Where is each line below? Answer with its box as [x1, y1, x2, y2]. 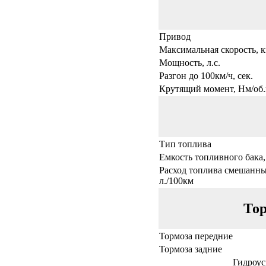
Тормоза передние [159, 230, 233, 241]
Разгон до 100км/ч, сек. [159, 70, 253, 81]
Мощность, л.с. [159, 57, 220, 68]
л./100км [159, 175, 194, 186]
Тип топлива [159, 138, 211, 149]
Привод [159, 31, 191, 42]
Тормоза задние [159, 243, 222, 254]
